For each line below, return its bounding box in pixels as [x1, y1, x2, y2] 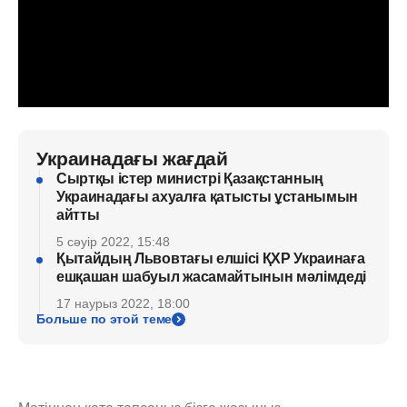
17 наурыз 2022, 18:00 [56, 296, 190, 311]
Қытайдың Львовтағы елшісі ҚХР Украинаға [56, 251, 365, 266]
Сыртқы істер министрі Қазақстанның [56, 171, 324, 186]
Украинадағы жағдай [36, 148, 228, 169]
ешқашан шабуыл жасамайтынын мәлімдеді [56, 269, 367, 284]
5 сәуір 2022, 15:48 [56, 234, 170, 249]
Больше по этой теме [36, 312, 173, 326]
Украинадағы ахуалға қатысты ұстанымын [56, 189, 359, 204]
